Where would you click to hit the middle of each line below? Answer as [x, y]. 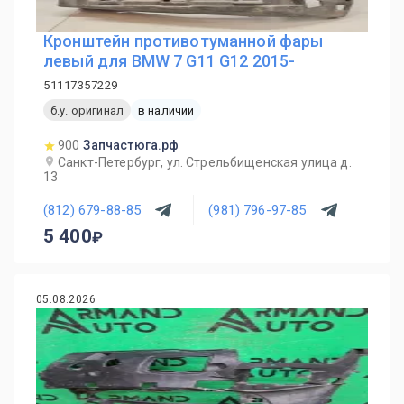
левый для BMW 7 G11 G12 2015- [170, 61]
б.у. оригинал [87, 110]
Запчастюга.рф [131, 145]
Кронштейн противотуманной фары [184, 41]
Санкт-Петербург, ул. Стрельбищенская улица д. [205, 162]
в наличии [166, 110]
